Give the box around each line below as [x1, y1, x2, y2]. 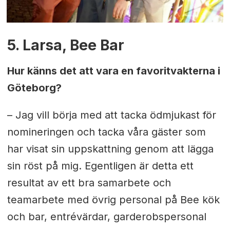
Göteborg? [7, 81, 62, 94]
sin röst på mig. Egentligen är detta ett [7, 159, 194, 172]
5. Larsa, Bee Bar [7, 36, 124, 54]
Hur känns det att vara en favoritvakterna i [7, 64, 220, 77]
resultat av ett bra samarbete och [7, 176, 171, 189]
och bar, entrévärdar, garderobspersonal [7, 210, 206, 223]
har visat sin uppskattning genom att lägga [7, 142, 214, 155]
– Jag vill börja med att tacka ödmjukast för [7, 108, 216, 121]
